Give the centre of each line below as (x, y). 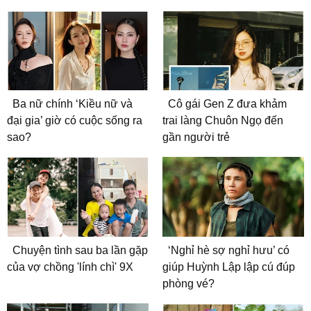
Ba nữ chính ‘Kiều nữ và (73, 104)
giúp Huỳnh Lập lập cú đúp (229, 267)
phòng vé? (188, 283)
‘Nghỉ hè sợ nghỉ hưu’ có (229, 250)
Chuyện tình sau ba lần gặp (80, 250)
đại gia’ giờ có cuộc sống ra (75, 121)
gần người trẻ (196, 137)
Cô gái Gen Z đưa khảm (227, 104)
